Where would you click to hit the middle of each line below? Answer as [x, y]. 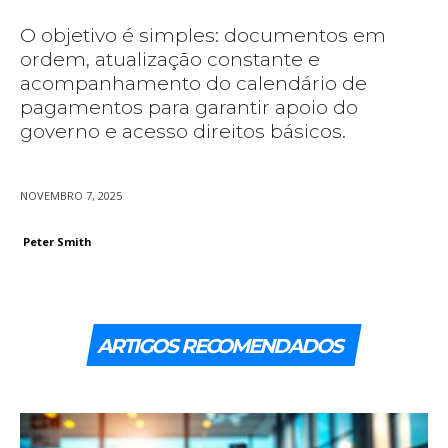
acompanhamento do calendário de [193, 84]
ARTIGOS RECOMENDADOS [219, 346]
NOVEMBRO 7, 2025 [71, 196]
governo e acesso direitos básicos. [183, 132]
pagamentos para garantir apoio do [189, 108]
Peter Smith [57, 242]
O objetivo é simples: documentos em [203, 36]
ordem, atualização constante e [170, 60]
